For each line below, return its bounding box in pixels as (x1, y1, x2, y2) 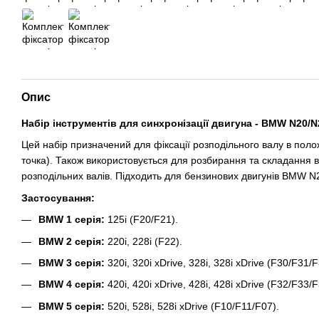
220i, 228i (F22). (105, 235, 182, 247)
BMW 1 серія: (38, 214, 105, 226)
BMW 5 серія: (38, 300, 105, 312)
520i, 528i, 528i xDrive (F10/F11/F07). (105, 300, 279, 312)
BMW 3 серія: (38, 256, 105, 268)
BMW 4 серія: (38, 278, 105, 291)
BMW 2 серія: (38, 235, 105, 247)
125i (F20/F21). (105, 214, 178, 226)
